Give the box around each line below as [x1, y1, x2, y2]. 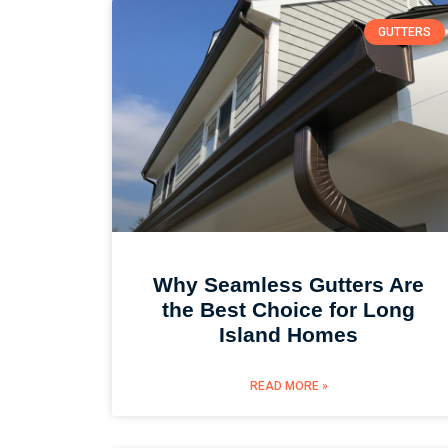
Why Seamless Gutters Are [153, 272, 425, 296]
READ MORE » [249, 378, 328, 393]
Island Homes [219, 322, 359, 346]
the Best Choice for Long [162, 297, 416, 321]
